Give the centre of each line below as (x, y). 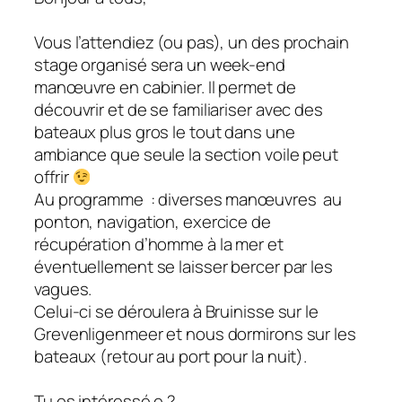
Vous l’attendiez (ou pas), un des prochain (192, 43)
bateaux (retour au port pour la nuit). (171, 357)
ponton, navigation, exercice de (153, 222)
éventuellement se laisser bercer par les (184, 267)
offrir (53, 177)
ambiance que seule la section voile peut (186, 155)
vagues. (63, 289)
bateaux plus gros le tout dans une (165, 132)
